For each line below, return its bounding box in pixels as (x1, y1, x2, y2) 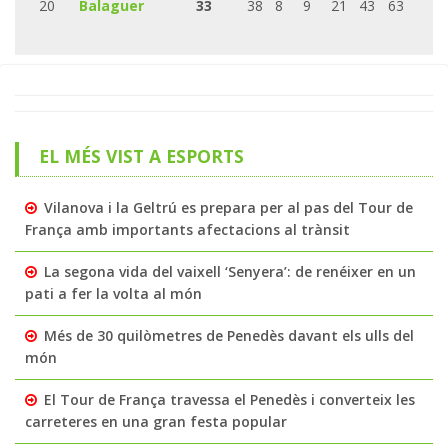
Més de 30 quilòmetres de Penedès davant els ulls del (44, 325, 414, 345)
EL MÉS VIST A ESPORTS (38, 143, 244, 168)
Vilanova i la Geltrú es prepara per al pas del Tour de (44, 197, 413, 217)
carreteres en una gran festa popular (25, 411, 287, 431)
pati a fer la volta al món (25, 283, 202, 303)
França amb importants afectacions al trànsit (25, 219, 350, 239)
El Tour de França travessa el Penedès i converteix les (44, 389, 415, 409)
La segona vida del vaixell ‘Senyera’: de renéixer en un (44, 261, 416, 281)
